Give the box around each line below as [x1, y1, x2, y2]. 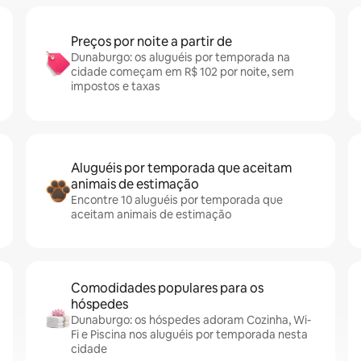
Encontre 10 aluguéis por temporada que [71, 193, 283, 207]
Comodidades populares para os [71, 280, 263, 297]
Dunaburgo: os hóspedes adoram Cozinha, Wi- [71, 313, 311, 327]
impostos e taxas [71, 79, 160, 93]
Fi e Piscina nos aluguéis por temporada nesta [71, 327, 308, 342]
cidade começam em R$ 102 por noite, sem [71, 64, 294, 79]
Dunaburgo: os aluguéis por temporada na [71, 50, 290, 64]
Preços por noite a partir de [71, 33, 232, 50]
